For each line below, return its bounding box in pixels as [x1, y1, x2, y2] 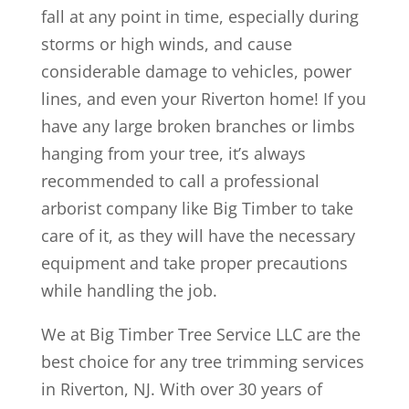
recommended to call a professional [40, 170, 320, 192]
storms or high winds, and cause [40, 33, 292, 55]
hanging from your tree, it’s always [40, 142, 306, 164]
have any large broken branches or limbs [40, 115, 355, 137]
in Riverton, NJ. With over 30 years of [40, 378, 322, 400]
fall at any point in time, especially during [40, 5, 359, 27]
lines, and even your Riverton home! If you [40, 88, 366, 110]
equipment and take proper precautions [40, 252, 348, 274]
